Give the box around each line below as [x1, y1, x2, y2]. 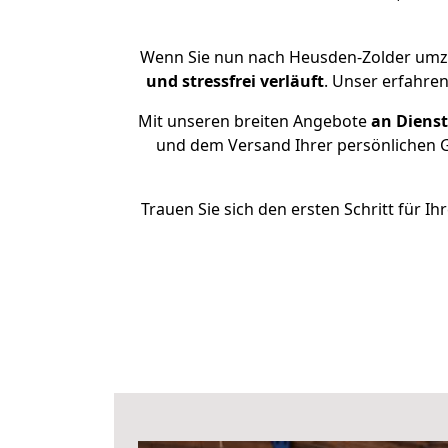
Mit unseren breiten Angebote [138, 110, 367, 132]
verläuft [259, 70, 324, 92]
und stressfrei [145, 70, 256, 92]
